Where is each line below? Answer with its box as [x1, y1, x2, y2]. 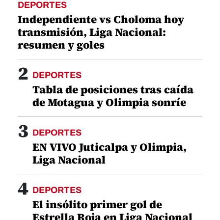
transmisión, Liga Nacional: [18, 25, 166, 40]
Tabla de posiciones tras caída [32, 82, 193, 97]
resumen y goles [18, 37, 105, 53]
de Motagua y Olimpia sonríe [32, 95, 186, 110]
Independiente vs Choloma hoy [18, 12, 184, 27]
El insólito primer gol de [32, 197, 162, 212]
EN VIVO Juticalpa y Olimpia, [32, 139, 187, 155]
